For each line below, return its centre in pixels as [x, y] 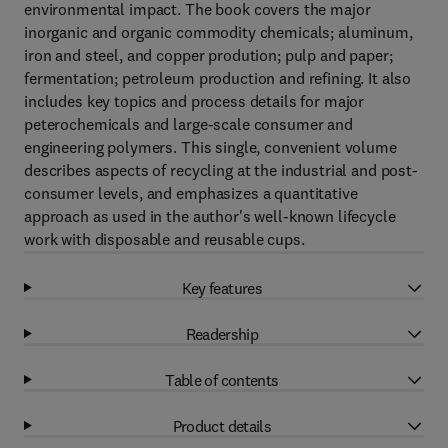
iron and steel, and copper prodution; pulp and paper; [208, 55]
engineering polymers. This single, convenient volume [210, 147]
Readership [222, 333]
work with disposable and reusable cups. [164, 239]
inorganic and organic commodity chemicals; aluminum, [218, 32]
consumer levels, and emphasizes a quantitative [191, 193]
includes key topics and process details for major [194, 101]
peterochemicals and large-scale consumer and [188, 124]
